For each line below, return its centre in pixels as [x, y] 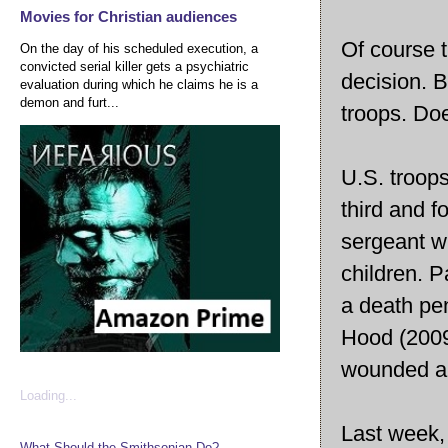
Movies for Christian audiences [128, 17]
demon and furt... [69, 102]
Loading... [48, 396]
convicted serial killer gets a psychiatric [134, 66]
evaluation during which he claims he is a [139, 84]
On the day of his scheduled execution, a [139, 48]
